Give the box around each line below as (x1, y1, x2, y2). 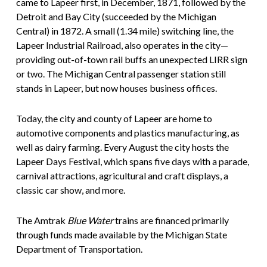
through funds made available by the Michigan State (15, 229, 227, 241)
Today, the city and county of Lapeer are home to (15, 113, 212, 125)
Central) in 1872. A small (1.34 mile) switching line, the (15, 25, 234, 37)
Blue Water (67, 215, 113, 226)
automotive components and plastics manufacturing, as (15, 127, 240, 139)
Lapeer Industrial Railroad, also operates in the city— (15, 39, 228, 51)
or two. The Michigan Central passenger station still (15, 68, 226, 80)
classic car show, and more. (15, 184, 125, 196)
